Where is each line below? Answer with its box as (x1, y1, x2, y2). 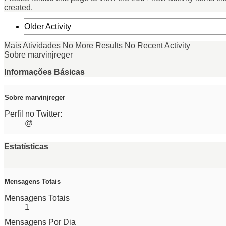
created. (4, 3, 33, 12)
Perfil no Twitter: (5, 109, 62, 119)
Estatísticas (4, 142, 48, 151)
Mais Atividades (4, 41, 61, 50)
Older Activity (24, 22, 71, 31)
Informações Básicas (4, 68, 85, 77)
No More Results (63, 41, 123, 50)
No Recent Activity (125, 41, 190, 50)
